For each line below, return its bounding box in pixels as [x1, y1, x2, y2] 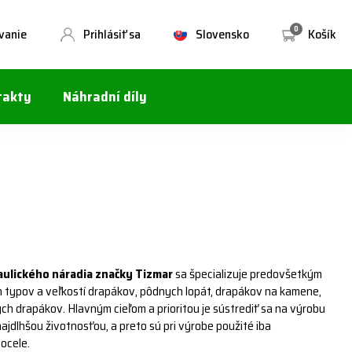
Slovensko [196, 24, 249, 44]
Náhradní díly [63, 86, 147, 108]
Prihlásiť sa [83, 24, 141, 44]
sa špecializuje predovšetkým [173, 264, 323, 284]
